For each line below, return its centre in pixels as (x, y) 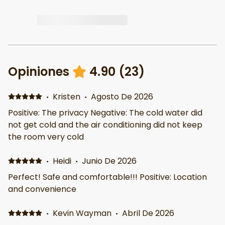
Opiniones (39, 71)
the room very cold (46, 137)
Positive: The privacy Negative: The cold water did (105, 113)
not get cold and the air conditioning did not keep (105, 125)
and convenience (42, 189)
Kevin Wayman (82, 213)
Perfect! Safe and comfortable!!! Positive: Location (107, 177)
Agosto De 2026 (122, 96)
